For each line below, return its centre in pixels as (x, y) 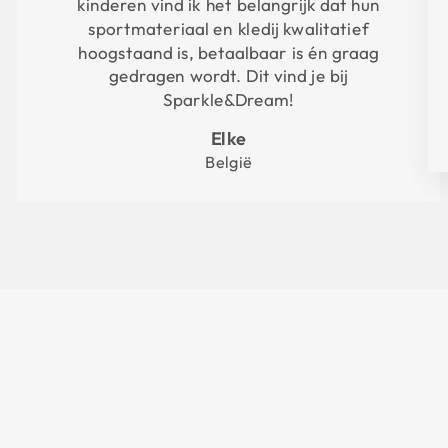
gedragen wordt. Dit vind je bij (228, 76)
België (228, 162)
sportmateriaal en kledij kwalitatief (228, 29)
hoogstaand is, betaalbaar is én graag (228, 52)
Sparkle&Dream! (228, 100)
